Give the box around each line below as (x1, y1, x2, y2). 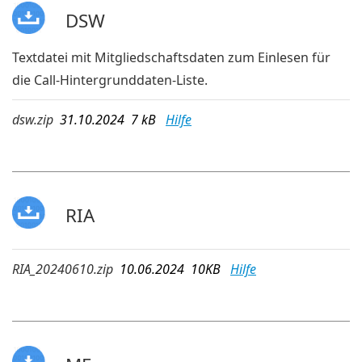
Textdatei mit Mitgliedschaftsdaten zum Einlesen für (12, 48, 330, 66)
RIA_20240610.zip (12, 260, 113, 279)
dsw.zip (12, 110, 53, 128)
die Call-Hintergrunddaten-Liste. (12, 70, 208, 89)
